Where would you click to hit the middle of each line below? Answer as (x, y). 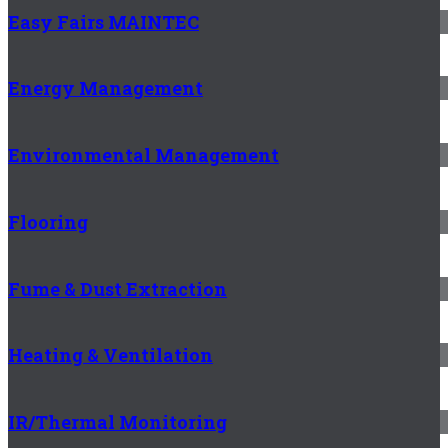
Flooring (48, 221)
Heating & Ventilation (110, 355)
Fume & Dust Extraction (117, 288)
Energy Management (105, 88)
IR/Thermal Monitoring (117, 422)
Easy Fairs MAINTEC (103, 21)
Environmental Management (143, 155)
